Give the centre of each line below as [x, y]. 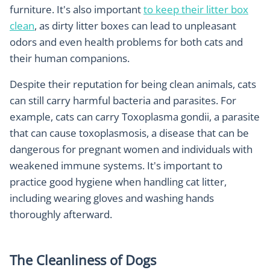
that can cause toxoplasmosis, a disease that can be [129, 133]
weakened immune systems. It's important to [116, 166]
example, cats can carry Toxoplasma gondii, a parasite [135, 117]
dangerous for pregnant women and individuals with [131, 149]
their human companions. [70, 58]
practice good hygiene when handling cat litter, [118, 182]
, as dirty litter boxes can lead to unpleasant [135, 26]
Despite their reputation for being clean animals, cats [133, 84]
